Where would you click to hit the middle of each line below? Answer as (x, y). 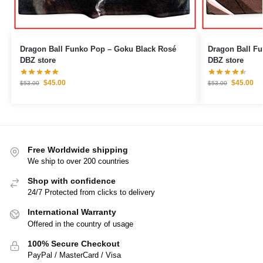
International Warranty (72, 212)
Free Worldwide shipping (78, 149)
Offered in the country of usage (80, 224)
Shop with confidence (72, 181)
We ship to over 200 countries (78, 161)
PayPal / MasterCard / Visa (74, 255)
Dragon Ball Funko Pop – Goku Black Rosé (98, 49)
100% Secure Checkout (74, 243)
